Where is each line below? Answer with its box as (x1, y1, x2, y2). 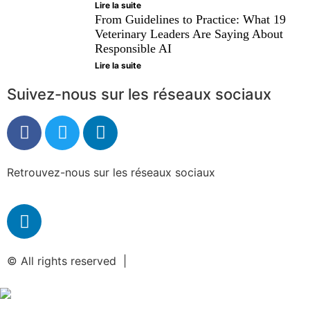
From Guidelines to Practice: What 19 (95, 12, 286, 26)
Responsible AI (95, 41, 172, 55)
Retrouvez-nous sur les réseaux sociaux (7, 165, 215, 179)
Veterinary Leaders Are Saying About (95, 26, 283, 41)
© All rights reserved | (7, 254, 134, 268)
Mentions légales (134, 254, 221, 268)
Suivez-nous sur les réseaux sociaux (7, 84, 271, 103)
